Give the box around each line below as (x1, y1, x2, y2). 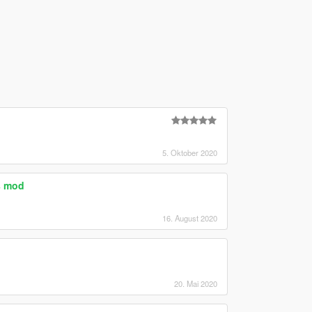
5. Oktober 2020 (162, 146, 217, 158)
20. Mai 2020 (173, 277, 217, 289)
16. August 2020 (162, 212, 217, 224)
